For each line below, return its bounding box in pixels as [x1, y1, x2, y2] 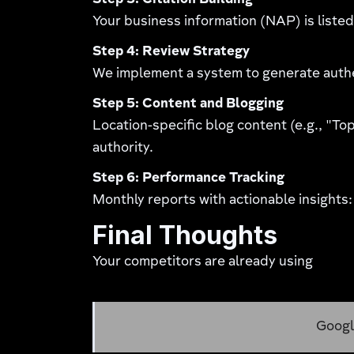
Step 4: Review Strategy [92, 45, 250, 59]
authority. [92, 141, 154, 156]
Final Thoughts [92, 220, 278, 250]
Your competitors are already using [92, 255, 314, 269]
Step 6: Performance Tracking [92, 171, 285, 186]
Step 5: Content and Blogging [92, 97, 284, 111]
